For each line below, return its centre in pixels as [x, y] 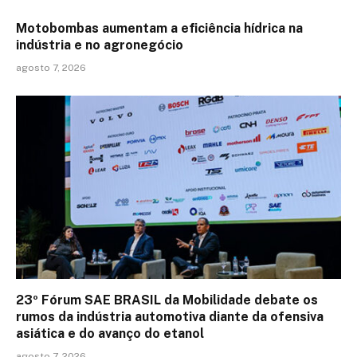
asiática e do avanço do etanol [110, 333]
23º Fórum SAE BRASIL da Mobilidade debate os [167, 300]
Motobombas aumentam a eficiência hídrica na [159, 29]
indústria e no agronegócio [100, 45]
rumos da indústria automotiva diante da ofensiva [170, 316]
